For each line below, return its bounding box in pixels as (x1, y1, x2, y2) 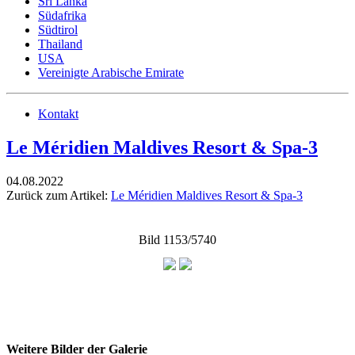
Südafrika (38, 9, 86, 22)
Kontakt (38, 107, 78, 120)
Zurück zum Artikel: (6, 188, 111, 202)
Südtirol (38, 23, 78, 36)
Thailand (38, 37, 82, 51)
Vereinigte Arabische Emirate (38, 66, 184, 79)
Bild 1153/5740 (139, 232, 216, 246)
